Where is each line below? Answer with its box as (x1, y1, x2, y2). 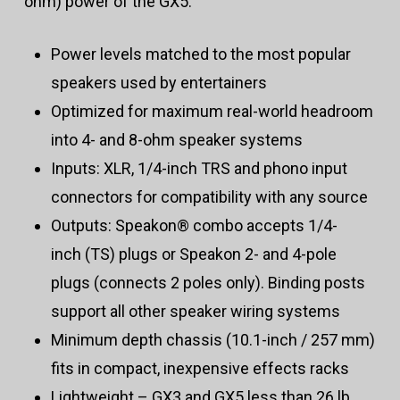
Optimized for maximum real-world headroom (50, 102, 373, 121)
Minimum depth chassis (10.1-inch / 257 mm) (50, 330, 375, 350)
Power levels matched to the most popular (50, 45, 351, 64)
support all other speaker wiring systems (50, 302, 340, 321)
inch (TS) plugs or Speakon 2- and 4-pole (50, 245, 337, 264)
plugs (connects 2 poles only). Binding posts (50, 273, 365, 293)
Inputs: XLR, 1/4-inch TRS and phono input (50, 159, 347, 179)
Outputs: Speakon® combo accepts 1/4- (50, 216, 337, 236)
